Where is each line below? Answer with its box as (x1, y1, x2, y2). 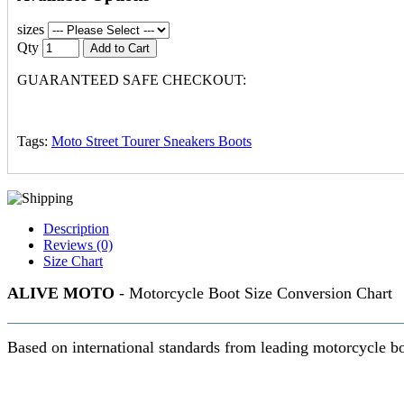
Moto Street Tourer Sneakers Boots (51, 133, 252, 150)
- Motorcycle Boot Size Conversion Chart (115, 284, 392, 303)
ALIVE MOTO (7, 284, 115, 303)
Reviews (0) (43, 237, 113, 253)
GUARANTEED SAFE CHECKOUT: (17, 72, 246, 88)
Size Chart (43, 253, 103, 270)
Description (43, 221, 109, 237)
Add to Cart (90, 41, 150, 56)
